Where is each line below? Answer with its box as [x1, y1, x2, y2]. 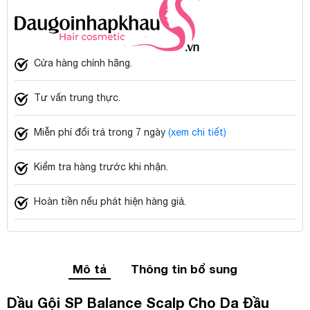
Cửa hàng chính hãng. [34, 57, 132, 69]
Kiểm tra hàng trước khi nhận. [34, 161, 168, 172]
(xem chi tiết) [168, 127, 226, 138]
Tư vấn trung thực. [34, 92, 120, 103]
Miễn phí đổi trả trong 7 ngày [34, 127, 168, 138]
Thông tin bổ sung [131, 262, 237, 276]
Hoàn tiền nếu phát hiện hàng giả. [34, 196, 186, 207]
